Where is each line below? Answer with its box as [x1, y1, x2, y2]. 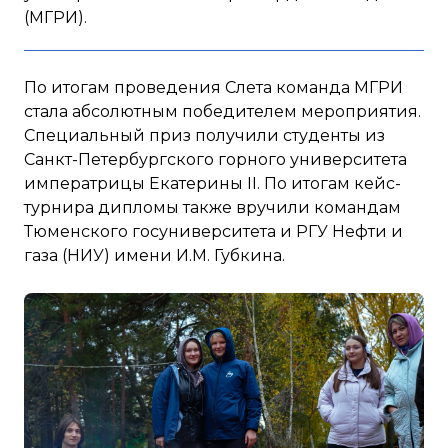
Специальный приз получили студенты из [24, 125, 385, 145]
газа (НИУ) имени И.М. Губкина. [24, 245, 297, 265]
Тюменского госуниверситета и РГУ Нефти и [24, 221, 403, 241]
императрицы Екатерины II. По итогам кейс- [24, 173, 401, 193]
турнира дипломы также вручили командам [24, 197, 401, 217]
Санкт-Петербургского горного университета [24, 149, 407, 169]
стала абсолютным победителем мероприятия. [24, 101, 421, 121]
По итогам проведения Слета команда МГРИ [24, 77, 403, 97]
